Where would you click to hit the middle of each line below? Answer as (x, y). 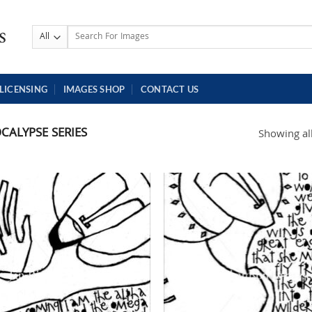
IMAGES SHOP (94, 89)
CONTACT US (170, 89)
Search (79, 31)
